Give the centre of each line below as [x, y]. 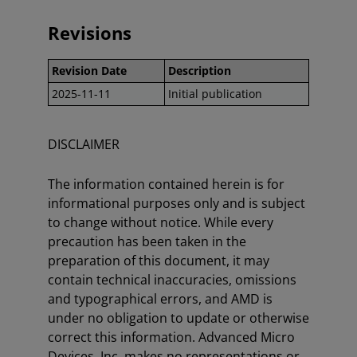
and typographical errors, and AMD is [160, 299]
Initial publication [215, 94]
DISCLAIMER [84, 144]
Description [200, 71]
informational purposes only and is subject [177, 203]
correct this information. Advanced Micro [171, 337]
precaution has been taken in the [147, 241]
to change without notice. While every [161, 222]
